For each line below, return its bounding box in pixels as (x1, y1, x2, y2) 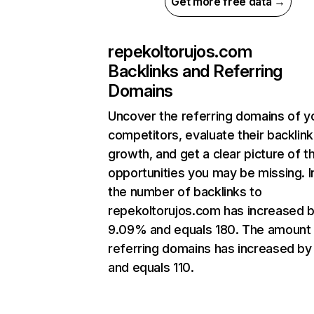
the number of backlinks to (108, 184, 262, 199)
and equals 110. (108, 260, 194, 275)
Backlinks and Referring (108, 61, 282, 81)
